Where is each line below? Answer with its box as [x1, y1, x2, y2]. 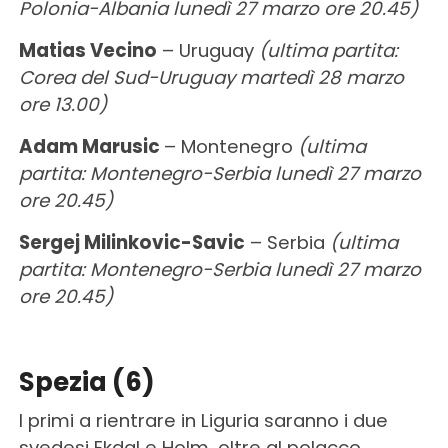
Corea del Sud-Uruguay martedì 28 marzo [18, 64, 404, 90]
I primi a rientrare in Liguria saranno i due [18, 407, 388, 433]
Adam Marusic [18, 133, 164, 159]
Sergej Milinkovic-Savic [18, 229, 245, 255]
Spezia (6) [18, 363, 155, 400]
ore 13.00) [18, 91, 107, 117]
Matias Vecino [18, 37, 157, 63]
